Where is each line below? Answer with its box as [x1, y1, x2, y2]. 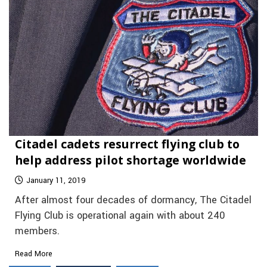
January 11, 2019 [26, 175, 86, 186]
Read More [15, 248, 52, 259]
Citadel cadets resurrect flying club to [15, 135, 240, 152]
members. [15, 223, 60, 238]
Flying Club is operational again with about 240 [15, 208, 225, 223]
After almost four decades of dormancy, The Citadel [15, 193, 252, 207]
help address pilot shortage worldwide [15, 151, 246, 168]
